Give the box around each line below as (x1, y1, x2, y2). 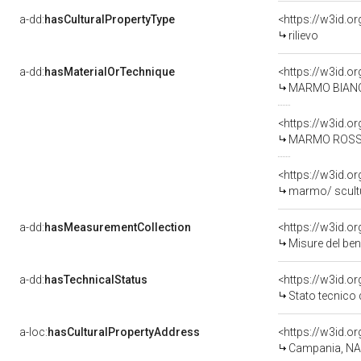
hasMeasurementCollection (44, 221, 191, 234)
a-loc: (19, 326, 48, 338)
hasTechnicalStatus (44, 273, 147, 286)
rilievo (288, 29, 318, 42)
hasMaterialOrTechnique (44, 65, 175, 78)
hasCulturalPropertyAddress (48, 326, 200, 338)
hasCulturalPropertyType (44, 13, 175, 26)
